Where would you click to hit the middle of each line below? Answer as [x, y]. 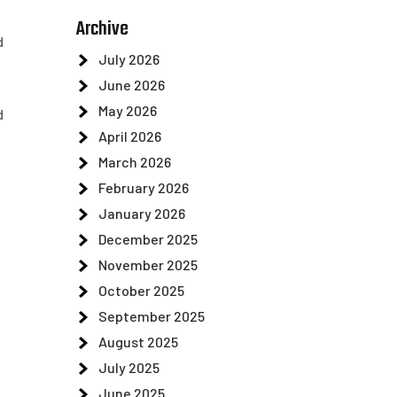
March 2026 [135, 162]
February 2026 [144, 187]
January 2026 [142, 213]
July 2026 [129, 59]
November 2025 [148, 265]
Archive [102, 29]
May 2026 [128, 110]
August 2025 [138, 342]
